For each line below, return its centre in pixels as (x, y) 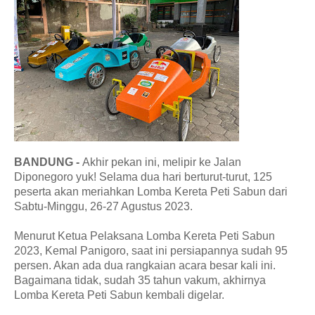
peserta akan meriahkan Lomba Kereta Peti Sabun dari (151, 191)
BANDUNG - (48, 162)
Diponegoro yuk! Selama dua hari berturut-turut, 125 (143, 176)
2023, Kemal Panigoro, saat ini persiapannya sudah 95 (151, 250)
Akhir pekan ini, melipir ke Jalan (162, 162)
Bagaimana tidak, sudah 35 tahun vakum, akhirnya (140, 280)
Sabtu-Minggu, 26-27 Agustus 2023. (103, 206)
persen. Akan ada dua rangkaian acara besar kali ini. (145, 265)
